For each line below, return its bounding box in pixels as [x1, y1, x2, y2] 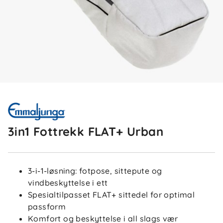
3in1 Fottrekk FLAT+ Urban [8, 124, 163, 139]
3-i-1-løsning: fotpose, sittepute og [28, 166, 162, 176]
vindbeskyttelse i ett [28, 178, 108, 188]
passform [28, 202, 66, 212]
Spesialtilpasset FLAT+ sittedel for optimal [28, 190, 195, 200]
